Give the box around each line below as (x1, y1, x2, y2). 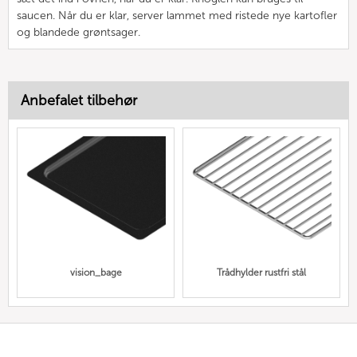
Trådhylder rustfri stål (217, 267, 306, 279)
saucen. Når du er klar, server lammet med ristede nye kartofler (17, 8, 337, 22)
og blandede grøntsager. (17, 25, 140, 39)
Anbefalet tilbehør (21, 91, 137, 109)
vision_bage (69, 267, 122, 279)
